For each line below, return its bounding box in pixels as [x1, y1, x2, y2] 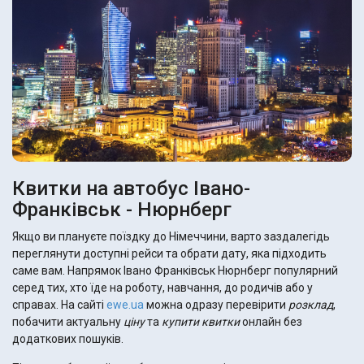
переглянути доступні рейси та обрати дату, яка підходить [12, 247, 327, 261]
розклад [288, 298, 333, 312]
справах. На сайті [12, 298, 106, 312]
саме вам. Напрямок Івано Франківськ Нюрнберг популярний [12, 264, 338, 278]
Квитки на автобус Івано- [12, 177, 250, 201]
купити [162, 315, 199, 329]
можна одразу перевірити [144, 298, 288, 312]
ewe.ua [106, 298, 144, 312]
